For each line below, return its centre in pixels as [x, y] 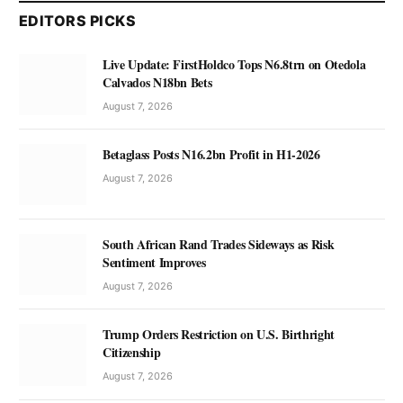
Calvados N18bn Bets [157, 82]
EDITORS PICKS [78, 20]
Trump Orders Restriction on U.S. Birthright [219, 335]
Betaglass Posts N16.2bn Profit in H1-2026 [211, 155]
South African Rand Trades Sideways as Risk [219, 245]
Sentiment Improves [154, 263]
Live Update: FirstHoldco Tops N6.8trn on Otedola [234, 64]
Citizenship [132, 353]
